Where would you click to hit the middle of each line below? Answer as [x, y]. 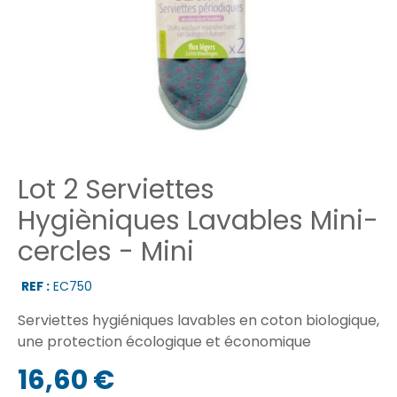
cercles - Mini [106, 251]
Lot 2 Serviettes [116, 189]
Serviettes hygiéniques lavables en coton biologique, [198, 320]
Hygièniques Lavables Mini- [198, 220]
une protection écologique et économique [164, 341]
